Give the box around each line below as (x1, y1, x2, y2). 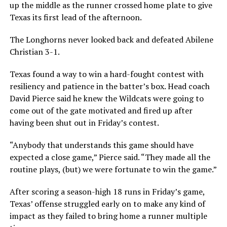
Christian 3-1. (9, 46, 60, 57)
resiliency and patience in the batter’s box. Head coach (9, 80, 210, 92)
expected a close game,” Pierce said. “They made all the (9, 151, 210, 163)
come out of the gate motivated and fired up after (9, 104, 193, 116)
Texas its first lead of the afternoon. (9, 11, 142, 23)
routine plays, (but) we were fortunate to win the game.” (9, 163, 217, 175)
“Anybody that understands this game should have (9, 139, 194, 150)
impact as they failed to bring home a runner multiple (9, 210, 207, 221)
